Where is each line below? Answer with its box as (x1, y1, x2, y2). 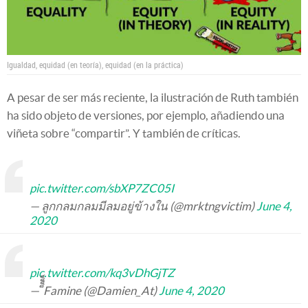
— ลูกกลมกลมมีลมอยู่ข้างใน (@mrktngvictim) (30, 199, 256, 213)
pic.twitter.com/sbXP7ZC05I (30, 181, 174, 195)
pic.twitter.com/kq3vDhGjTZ (30, 266, 175, 280)
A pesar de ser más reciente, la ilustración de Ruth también (7, 91, 298, 104)
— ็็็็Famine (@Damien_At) (30, 284, 159, 298)
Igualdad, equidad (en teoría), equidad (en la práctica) (7, 59, 184, 71)
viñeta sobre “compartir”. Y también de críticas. (7, 126, 241, 140)
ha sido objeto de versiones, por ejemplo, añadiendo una (7, 109, 285, 122)
